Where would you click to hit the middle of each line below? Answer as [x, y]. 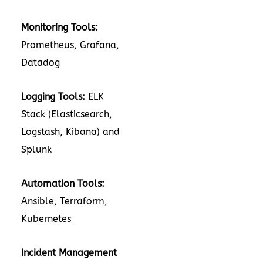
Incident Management [69, 253]
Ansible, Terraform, [64, 201]
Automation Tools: [63, 183]
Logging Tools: [53, 97]
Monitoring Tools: [60, 27]
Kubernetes [48, 219]
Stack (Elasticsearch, [67, 114]
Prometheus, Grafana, [70, 45]
